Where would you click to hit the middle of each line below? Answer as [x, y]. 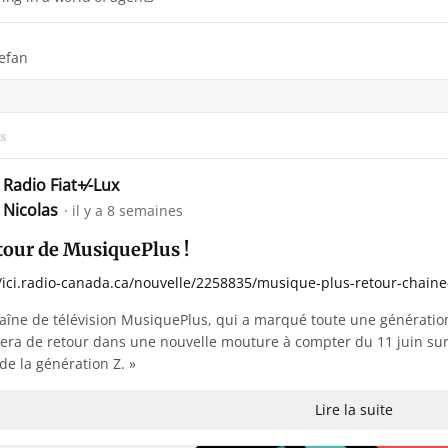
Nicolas [32, 209]
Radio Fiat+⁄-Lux [61, 184]
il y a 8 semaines [127, 210]
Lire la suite [354, 409]
